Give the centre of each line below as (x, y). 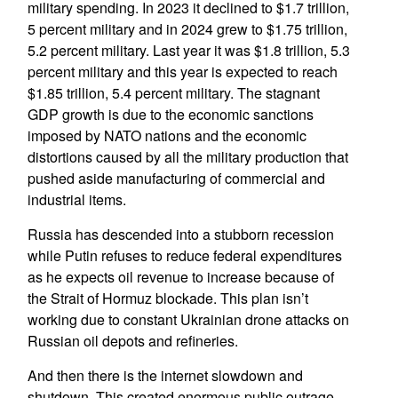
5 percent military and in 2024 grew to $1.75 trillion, (187, 29)
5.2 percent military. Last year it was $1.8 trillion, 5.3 (188, 50)
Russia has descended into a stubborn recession (180, 234)
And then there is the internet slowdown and (165, 375)
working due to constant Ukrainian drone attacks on (188, 319)
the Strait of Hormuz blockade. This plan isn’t (167, 298)
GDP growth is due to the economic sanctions (170, 114)
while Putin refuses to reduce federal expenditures (184, 255)
